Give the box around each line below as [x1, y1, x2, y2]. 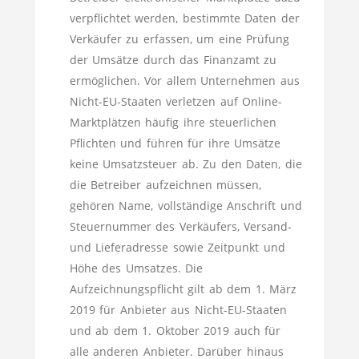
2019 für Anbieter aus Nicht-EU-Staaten [69, 302, 287, 317]
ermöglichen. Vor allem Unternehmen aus [69, 73, 300, 88]
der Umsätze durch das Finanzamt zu [69, 52, 276, 67]
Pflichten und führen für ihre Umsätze [69, 135, 280, 151]
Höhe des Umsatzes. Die [69, 260, 203, 276]
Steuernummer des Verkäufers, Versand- [69, 219, 292, 234]
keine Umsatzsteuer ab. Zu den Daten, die [69, 156, 302, 171]
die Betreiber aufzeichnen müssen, [69, 177, 261, 192]
